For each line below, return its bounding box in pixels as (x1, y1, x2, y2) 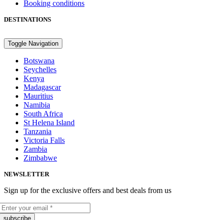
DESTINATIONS (4, 16, 51, 24)
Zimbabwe (24, 154, 57, 163)
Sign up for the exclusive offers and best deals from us (4, 186, 171, 195)
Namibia (24, 101, 50, 110)
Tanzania (24, 127, 52, 136)
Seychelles (24, 65, 56, 74)
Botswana (24, 56, 55, 65)
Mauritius (24, 92, 53, 101)
